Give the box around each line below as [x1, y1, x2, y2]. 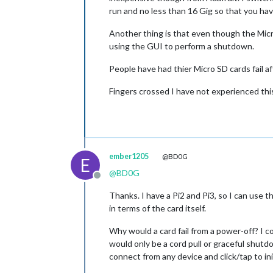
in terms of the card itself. [109, 203, 206, 213]
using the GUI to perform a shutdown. [109, 41, 254, 51]
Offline [96, 175, 126, 187]
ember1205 [109, 152, 149, 161]
